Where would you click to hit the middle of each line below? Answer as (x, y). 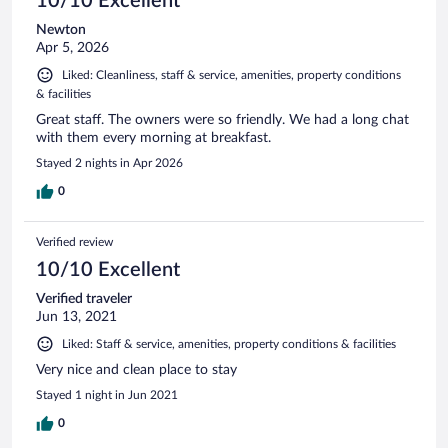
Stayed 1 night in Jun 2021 (107, 394)
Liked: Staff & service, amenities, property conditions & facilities (229, 343)
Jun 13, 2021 (76, 316)
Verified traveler (84, 298)
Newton (61, 29)
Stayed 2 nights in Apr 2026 (109, 162)
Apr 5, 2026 (72, 47)
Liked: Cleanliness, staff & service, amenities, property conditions (231, 74)
